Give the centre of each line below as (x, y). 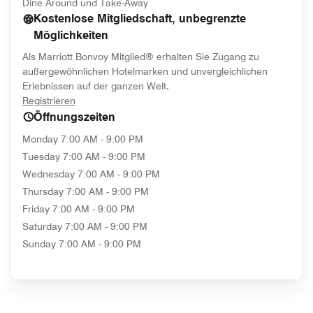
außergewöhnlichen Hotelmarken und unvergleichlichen (145, 71)
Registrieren (49, 101)
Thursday (43, 191)
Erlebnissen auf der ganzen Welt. (96, 86)
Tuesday (41, 156)
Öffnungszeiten (74, 117)
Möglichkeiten (71, 35)
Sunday (39, 244)
